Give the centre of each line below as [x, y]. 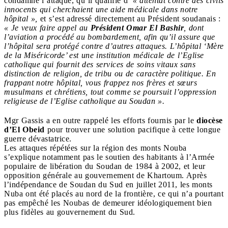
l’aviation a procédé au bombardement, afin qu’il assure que [110, 37]
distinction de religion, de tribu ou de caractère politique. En [110, 73]
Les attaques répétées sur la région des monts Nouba [95, 148]
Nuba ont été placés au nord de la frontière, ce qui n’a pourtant [114, 193]
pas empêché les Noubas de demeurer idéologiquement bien [108, 203]
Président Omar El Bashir [137, 27]
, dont [194, 27]
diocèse [210, 120]
